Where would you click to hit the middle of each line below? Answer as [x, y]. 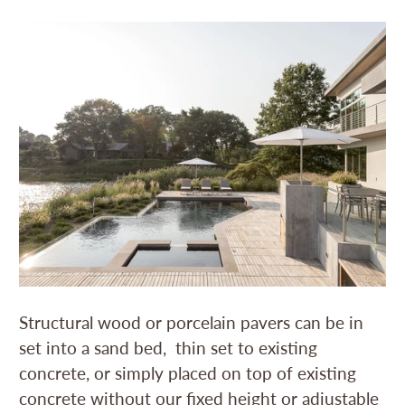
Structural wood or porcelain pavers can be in [192, 322]
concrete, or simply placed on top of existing [188, 372]
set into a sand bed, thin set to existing [169, 347]
